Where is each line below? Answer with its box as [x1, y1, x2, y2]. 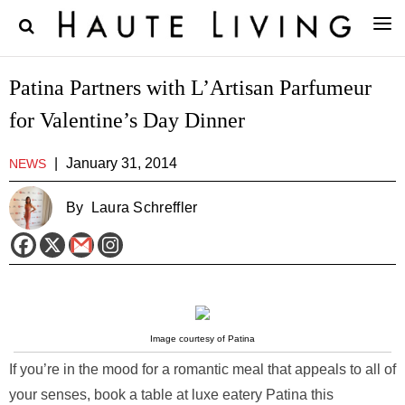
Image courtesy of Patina [150, 334, 255, 344]
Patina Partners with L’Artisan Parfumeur [9, 76, 372, 99]
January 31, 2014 [66, 155, 177, 171]
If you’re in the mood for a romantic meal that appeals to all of [9, 362, 396, 377]
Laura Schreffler [90, 200, 198, 215]
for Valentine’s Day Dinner [9, 108, 245, 132]
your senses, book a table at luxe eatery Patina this [9, 387, 334, 402]
